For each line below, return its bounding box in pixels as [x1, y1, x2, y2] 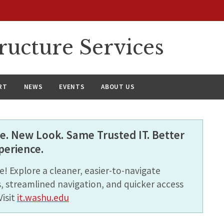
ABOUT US [101, 82, 135, 91]
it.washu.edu [17, 191, 69, 203]
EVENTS [59, 82, 85, 91]
